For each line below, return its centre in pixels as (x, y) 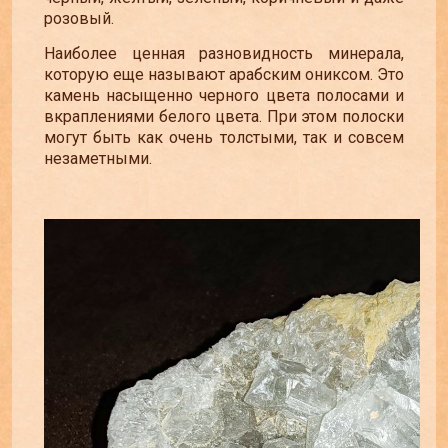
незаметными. (98, 159)
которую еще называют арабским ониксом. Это (224, 75)
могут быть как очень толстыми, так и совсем (224, 138)
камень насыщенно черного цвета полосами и (224, 96)
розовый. (79, 18)
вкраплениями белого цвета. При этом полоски (224, 117)
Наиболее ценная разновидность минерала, (224, 54)
